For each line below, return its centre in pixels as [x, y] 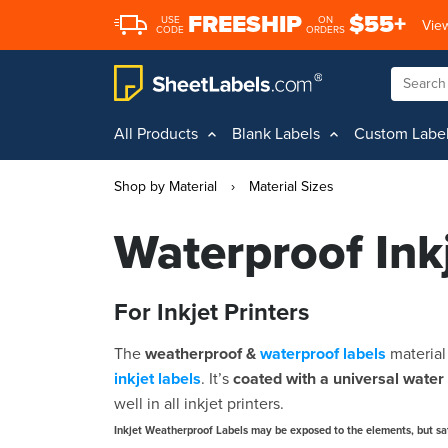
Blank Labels [276, 134]
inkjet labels [157, 379]
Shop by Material [165, 186]
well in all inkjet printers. [199, 404]
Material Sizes [291, 186]
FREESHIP [245, 24]
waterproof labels [323, 354]
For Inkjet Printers [211, 312]
